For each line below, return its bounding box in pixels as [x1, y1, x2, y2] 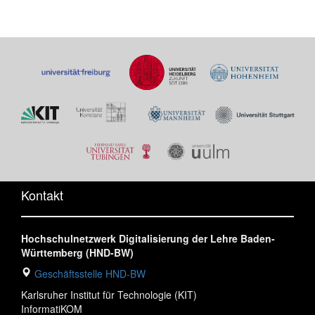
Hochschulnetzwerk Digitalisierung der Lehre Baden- [21, 231, 275, 246]
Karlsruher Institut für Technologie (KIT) [21, 288, 197, 302]
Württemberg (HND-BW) [21, 245, 134, 260]
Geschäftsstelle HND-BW [34, 266, 146, 281]
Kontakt [21, 186, 63, 205]
